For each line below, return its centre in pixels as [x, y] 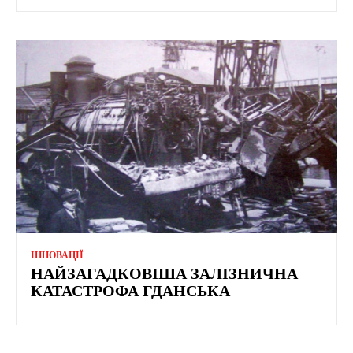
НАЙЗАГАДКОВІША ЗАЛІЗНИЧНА [164, 273]
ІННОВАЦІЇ [57, 255]
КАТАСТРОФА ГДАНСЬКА [130, 290]
